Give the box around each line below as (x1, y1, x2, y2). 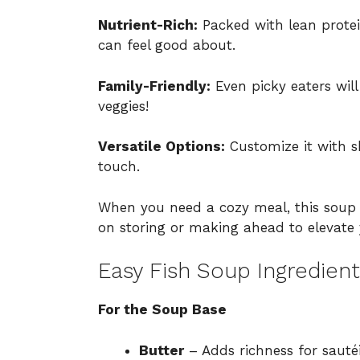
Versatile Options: (98, 138, 225, 155)
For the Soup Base (98, 301, 227, 318)
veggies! (98, 97, 149, 114)
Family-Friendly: (98, 77, 211, 94)
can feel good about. (98, 37, 235, 54)
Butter (139, 342, 184, 358)
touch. (98, 158, 140, 175)
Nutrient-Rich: (98, 17, 198, 34)
